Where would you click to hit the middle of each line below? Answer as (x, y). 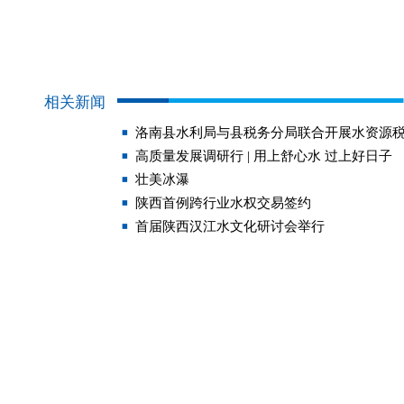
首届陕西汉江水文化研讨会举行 (230, 226)
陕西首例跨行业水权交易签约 (223, 203)
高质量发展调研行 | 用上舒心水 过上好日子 (264, 156)
